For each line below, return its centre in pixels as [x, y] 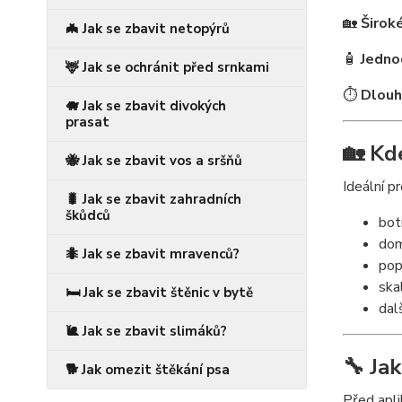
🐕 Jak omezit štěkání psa [148, 370]
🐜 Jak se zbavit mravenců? [153, 254]
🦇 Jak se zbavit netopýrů [148, 29]
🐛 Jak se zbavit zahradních [153, 200]
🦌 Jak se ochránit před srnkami [167, 68]
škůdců [88, 216]
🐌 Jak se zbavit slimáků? [146, 332]
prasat [87, 122]
